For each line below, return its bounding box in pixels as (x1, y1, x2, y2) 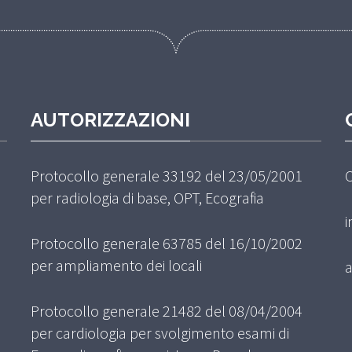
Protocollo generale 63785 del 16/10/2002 (31, 233, 302, 254)
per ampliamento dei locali (31, 255, 202, 276)
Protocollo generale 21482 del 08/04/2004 (31, 301, 302, 321)
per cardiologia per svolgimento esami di (31, 323, 289, 343)
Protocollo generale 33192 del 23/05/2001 (31, 166, 302, 186)
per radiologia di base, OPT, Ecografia (31, 188, 264, 208)
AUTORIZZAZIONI (31, 108, 190, 132)
